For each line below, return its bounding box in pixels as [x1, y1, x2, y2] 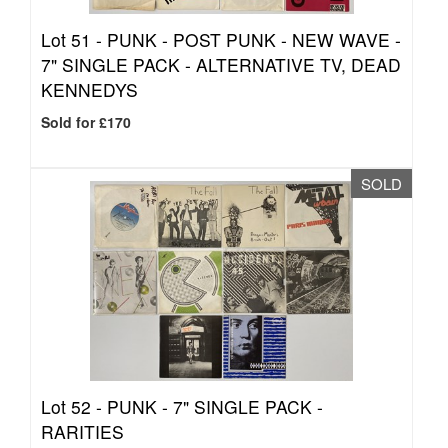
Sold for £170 [41, 112, 131, 132]
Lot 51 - [41, 27, 107, 52]
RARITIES [41, 419, 124, 444]
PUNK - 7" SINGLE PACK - [107, 394, 323, 419]
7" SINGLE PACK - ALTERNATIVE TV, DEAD [41, 52, 401, 77]
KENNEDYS [41, 77, 138, 102]
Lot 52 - [41, 394, 107, 419]
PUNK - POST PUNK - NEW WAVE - [107, 27, 401, 52]
